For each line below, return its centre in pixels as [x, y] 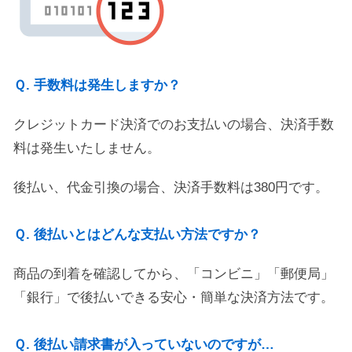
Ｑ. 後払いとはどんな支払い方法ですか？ [137, 235]
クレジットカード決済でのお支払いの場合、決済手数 [174, 125]
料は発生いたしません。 [87, 148]
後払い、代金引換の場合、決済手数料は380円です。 [171, 187]
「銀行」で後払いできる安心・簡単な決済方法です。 [174, 297]
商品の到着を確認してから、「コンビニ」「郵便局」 [174, 274]
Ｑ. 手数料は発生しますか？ [97, 85]
